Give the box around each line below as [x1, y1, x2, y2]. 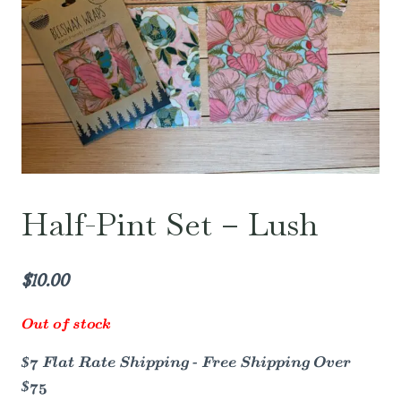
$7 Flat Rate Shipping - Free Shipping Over [21, 355, 351, 371]
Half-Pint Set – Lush [21, 203, 318, 245]
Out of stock [21, 318, 111, 331]
